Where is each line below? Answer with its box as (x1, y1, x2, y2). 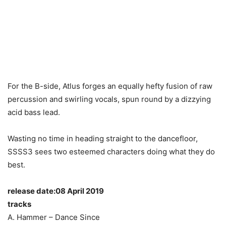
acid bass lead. (8, 107, 60, 117)
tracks (8, 199, 31, 209)
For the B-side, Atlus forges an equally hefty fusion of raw (8, 81, 212, 91)
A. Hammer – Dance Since (8, 212, 100, 222)
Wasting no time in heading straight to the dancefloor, (8, 134, 198, 143)
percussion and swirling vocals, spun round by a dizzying (8, 94, 211, 104)
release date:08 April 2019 (8, 186, 104, 196)
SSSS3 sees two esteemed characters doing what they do (8, 147, 215, 156)
